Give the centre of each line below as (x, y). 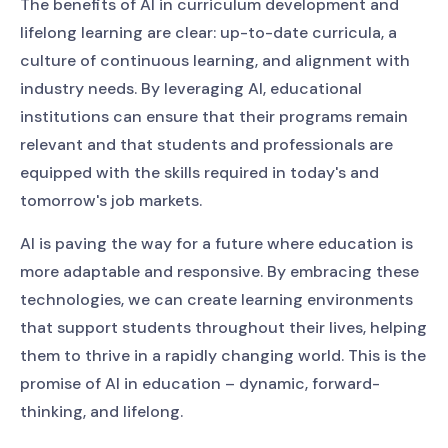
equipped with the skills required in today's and (199, 172)
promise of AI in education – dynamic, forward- (200, 383)
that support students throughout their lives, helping (223, 327)
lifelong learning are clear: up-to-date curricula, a (208, 32)
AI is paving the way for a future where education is (216, 243)
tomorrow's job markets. (111, 200)
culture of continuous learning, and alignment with (215, 60)
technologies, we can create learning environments (216, 299)
